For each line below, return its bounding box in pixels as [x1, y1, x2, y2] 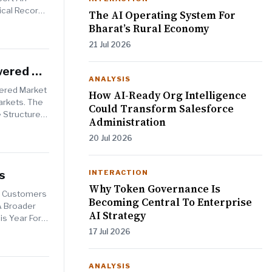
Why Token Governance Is [89, 182, 220, 197]
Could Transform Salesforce [89, 101, 234, 117]
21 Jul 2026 [89, 40, 131, 50]
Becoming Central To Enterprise [89, 195, 252, 210]
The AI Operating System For [89, 8, 236, 23]
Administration [89, 115, 166, 130]
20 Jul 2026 [89, 134, 132, 143]
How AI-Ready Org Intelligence [89, 88, 246, 103]
